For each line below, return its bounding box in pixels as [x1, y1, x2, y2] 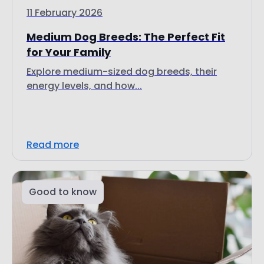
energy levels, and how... [27, 78, 142, 93]
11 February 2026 [27, 5, 103, 19]
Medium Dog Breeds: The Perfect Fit [27, 29, 225, 44]
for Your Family [27, 44, 111, 60]
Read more [27, 137, 79, 151]
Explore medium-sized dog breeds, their [27, 64, 217, 78]
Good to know [29, 184, 97, 199]
